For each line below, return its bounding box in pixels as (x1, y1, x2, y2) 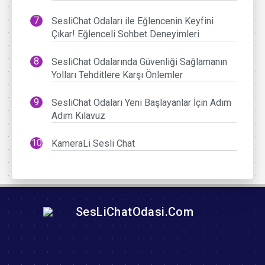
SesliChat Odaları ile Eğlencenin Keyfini (51, 15, 214, 27)
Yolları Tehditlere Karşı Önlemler (51, 69, 183, 81)
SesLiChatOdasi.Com (72, 204, 194, 219)
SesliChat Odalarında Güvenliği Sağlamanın (51, 56, 228, 68)
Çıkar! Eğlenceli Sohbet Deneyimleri (51, 28, 200, 40)
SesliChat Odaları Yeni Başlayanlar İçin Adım (51, 97, 232, 109)
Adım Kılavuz (51, 110, 106, 122)
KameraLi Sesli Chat (51, 138, 135, 150)
